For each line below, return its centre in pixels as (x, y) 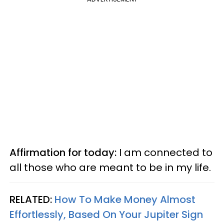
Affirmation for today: (63, 152)
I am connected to (164, 152)
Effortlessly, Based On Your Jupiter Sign (106, 214)
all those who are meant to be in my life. (110, 167)
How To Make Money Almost (125, 199)
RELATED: (32, 199)
